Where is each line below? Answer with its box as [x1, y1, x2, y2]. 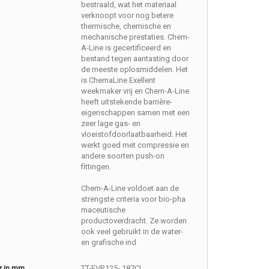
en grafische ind [81, 238, 137, 247]
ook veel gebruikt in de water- [81, 227, 184, 236]
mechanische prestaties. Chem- [81, 32, 190, 41]
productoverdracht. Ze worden [81, 216, 187, 225]
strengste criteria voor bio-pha [81, 195, 186, 204]
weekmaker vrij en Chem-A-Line [81, 86, 190, 95]
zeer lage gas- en [81, 119, 141, 128]
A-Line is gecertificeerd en [81, 43, 172, 52]
